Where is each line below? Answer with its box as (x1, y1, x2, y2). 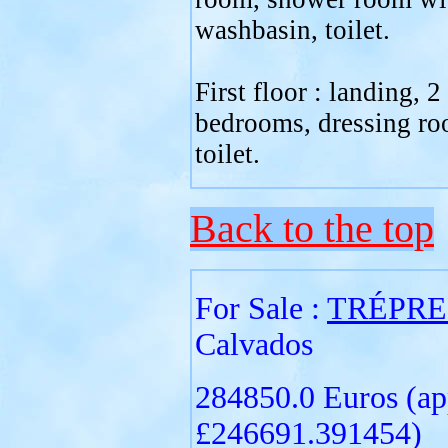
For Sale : (195, 291, 327, 326)
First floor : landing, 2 (195, 77, 441, 107)
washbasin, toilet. (195, 15, 390, 45)
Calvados (195, 327, 313, 362)
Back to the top (190, 207, 434, 251)
